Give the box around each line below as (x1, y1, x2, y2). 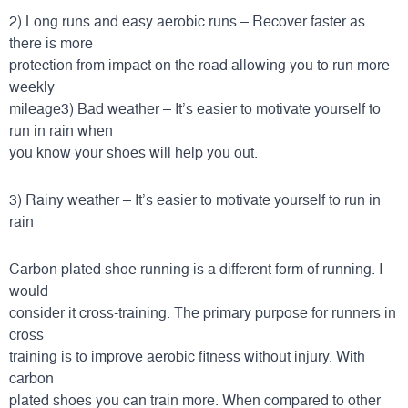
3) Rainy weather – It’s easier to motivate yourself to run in (9, 189, 381, 209)
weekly (9, 76, 55, 97)
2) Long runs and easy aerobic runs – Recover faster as (9, 10, 365, 31)
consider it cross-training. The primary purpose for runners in (9, 301, 396, 322)
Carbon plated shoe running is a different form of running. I (9, 258, 382, 279)
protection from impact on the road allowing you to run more (9, 54, 390, 75)
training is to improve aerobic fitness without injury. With (9, 345, 365, 366)
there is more (9, 32, 93, 53)
